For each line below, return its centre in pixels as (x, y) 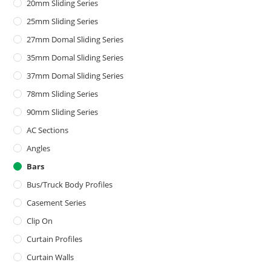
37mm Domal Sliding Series (75, 76)
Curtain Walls (51, 257)
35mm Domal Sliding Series (75, 58)
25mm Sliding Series (63, 21)
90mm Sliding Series (63, 112)
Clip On (40, 221)
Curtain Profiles (55, 239)
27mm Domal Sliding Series (75, 40)
